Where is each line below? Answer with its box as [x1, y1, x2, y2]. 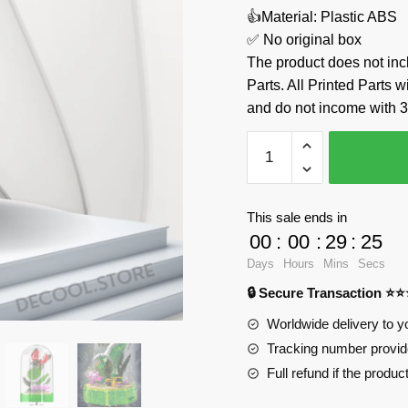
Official [245, 270, 291, 286]
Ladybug [245, 133, 302, 149]
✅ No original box [246, 32, 362, 47]
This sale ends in [246, 209, 347, 226]
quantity [245, 315, 297, 331]
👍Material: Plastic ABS [246, 9, 397, 25]
